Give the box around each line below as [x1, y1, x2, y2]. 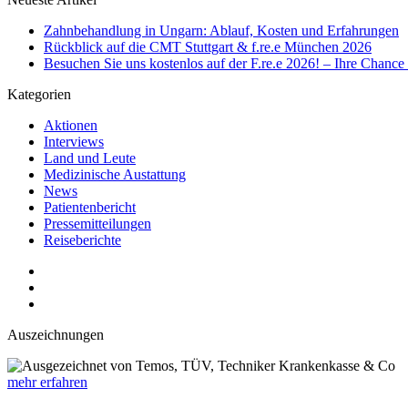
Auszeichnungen [7, 326, 104, 342]
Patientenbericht [44, 199, 136, 215]
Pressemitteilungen [44, 215, 151, 231]
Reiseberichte [44, 231, 121, 248]
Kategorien [7, 86, 71, 102]
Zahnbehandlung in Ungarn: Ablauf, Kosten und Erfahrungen [44, 22, 399, 38]
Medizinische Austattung [44, 166, 186, 182]
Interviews [44, 133, 104, 149]
